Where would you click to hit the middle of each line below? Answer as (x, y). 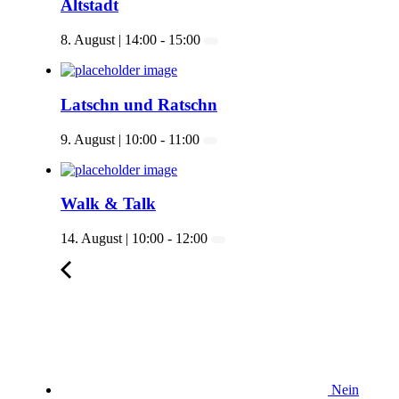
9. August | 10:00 (109, 139)
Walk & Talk (108, 204)
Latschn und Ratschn (139, 104)
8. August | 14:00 (109, 40)
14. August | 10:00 (112, 239)
